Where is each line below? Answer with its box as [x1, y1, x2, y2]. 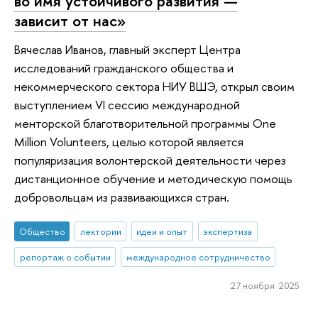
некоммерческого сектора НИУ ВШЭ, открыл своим [14, 77, 295, 94]
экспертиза [203, 225, 253, 238]
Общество [18, 225, 65, 238]
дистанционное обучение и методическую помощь [14, 170, 292, 187]
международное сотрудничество [126, 251, 270, 264]
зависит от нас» [14, 10, 126, 32]
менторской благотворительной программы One [14, 114, 276, 131]
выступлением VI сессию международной [14, 96, 240, 113]
